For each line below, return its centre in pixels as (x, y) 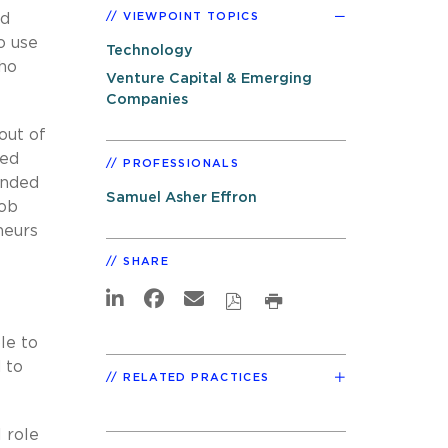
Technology (149, 50)
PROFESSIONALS (181, 164)
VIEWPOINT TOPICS (191, 16)
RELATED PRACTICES (196, 377)
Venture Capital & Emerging (209, 79)
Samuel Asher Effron (181, 198)
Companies (147, 100)
